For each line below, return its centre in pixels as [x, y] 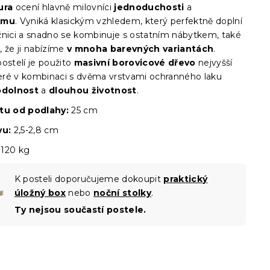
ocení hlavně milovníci [64, 7]
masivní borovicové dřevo [135, 63]
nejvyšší [214, 63]
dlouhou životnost [93, 90]
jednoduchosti [149, 7]
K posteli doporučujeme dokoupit [89, 179]
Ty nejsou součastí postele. [80, 210]
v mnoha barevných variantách [140, 49]
